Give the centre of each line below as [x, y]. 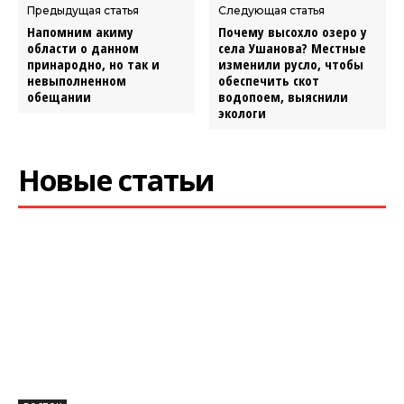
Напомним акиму [80, 32]
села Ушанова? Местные [293, 48]
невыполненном [77, 81]
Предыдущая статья [83, 11]
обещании [59, 97]
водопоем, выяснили [284, 97]
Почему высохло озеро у [293, 32]
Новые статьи [116, 180]
